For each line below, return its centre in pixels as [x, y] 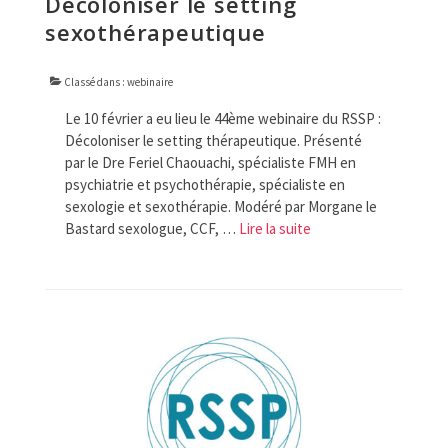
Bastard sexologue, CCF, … [152, 228]
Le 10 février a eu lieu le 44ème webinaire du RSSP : [223, 118]
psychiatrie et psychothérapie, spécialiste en [205, 184]
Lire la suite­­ [275, 228]
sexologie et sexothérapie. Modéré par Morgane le [221, 206]
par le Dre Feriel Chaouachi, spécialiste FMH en [210, 162]
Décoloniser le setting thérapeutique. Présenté [213, 140]
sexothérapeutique [155, 31]
